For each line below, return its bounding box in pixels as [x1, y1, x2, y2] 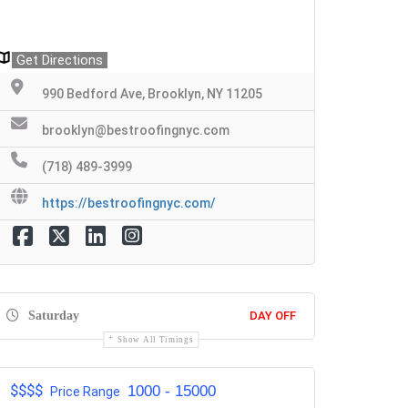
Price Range [50, 383, 120, 399]
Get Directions [16, 51, 103, 68]
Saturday [25, 308, 79, 322]
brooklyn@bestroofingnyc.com [42, 122, 229, 138]
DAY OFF [250, 308, 296, 322]
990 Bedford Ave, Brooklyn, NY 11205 [42, 86, 262, 101]
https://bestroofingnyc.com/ [42, 195, 216, 210]
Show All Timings [117, 334, 194, 344]
